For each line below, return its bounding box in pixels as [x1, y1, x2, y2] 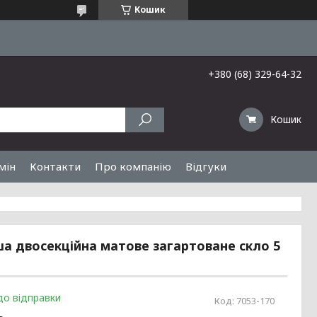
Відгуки [185, 159, 226, 173]
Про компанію [95, 159, 171, 173]
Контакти [30, 159, 81, 173]
